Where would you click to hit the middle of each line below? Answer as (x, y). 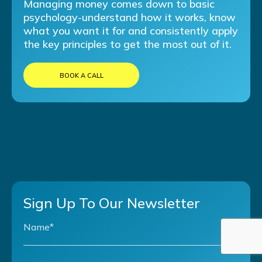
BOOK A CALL (81, 75)
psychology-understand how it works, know (130, 17)
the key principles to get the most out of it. (127, 44)
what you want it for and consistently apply (131, 30)
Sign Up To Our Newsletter (112, 203)
